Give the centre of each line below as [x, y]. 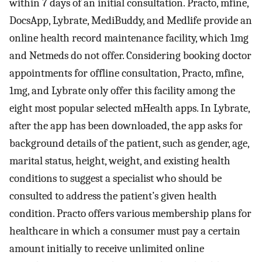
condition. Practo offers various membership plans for [130, 213]
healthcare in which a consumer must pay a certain [125, 231]
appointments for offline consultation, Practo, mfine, [126, 73]
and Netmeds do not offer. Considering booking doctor [130, 55]
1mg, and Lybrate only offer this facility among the [122, 90]
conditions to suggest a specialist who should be [116, 178]
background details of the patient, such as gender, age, [129, 143]
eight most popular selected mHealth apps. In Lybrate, [130, 108]
